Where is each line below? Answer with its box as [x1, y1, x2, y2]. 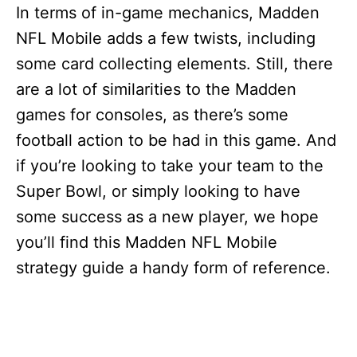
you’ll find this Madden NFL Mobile [16, 233, 277, 252]
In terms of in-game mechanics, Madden [16, 3, 320, 22]
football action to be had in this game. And [16, 131, 336, 150]
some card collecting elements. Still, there [16, 54, 333, 73]
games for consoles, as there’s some [16, 105, 288, 124]
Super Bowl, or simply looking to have [16, 182, 300, 201]
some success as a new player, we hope [16, 207, 319, 226]
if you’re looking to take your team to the [16, 156, 324, 175]
